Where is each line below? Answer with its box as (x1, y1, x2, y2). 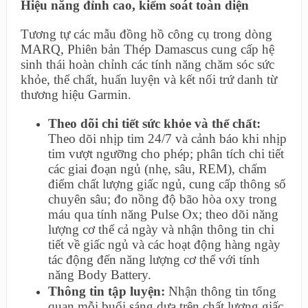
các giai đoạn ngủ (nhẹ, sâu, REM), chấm (47, 162, 267, 177)
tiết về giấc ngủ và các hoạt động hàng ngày (47, 237, 280, 252)
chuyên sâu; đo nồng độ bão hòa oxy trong (47, 192, 277, 207)
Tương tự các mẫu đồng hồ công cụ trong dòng (20, 27, 272, 42)
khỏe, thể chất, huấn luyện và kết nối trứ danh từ (20, 72, 277, 87)
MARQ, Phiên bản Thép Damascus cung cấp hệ (20, 42, 274, 57)
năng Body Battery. (47, 267, 151, 283)
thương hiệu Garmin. (20, 87, 131, 102)
